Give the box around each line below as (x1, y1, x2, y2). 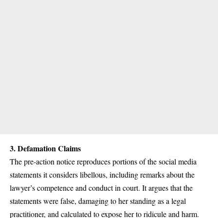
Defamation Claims (16, 143, 81, 154)
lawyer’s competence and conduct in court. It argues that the (10, 182, 193, 193)
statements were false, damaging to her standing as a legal (10, 196, 186, 206)
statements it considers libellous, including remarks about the (10, 169, 195, 180)
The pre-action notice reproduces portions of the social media (10, 156, 197, 167)
